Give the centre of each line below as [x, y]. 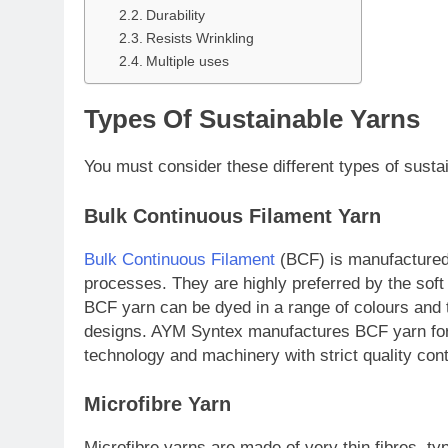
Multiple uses [187, 61]
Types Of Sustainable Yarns [252, 119]
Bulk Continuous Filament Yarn [232, 215]
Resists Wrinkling [199, 38]
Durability [175, 15]
